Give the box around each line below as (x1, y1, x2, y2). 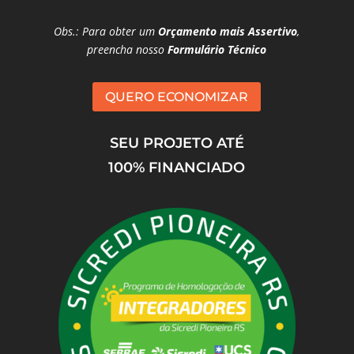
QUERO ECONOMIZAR (105, 89, 249, 105)
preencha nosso (87, 42, 168, 58)
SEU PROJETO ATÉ (109, 134, 244, 152)
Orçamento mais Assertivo (155, 24, 298, 40)
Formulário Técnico (168, 42, 267, 58)
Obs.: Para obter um (54, 24, 156, 40)
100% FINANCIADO (108, 158, 246, 176)
